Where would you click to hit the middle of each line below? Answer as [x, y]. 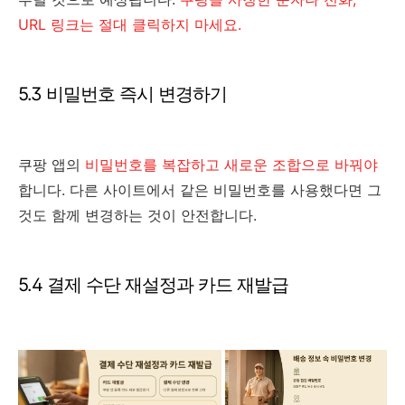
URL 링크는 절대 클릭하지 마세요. [130, 25]
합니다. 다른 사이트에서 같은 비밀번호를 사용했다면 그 [200, 190]
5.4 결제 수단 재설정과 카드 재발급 [153, 285]
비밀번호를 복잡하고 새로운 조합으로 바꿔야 [231, 165]
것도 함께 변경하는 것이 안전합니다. [137, 216]
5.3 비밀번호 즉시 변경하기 [122, 94]
